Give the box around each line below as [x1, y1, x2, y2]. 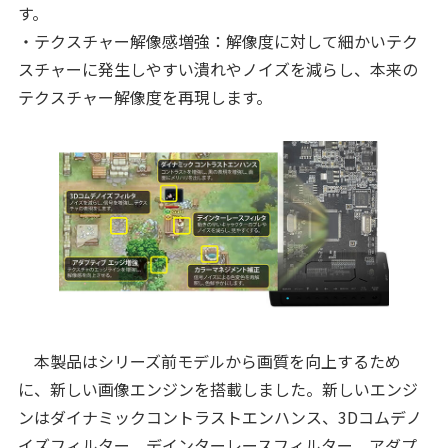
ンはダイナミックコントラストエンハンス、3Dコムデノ [17, 404, 422, 429]
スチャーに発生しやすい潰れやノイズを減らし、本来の [17, 56, 418, 81]
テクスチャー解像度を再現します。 [17, 84, 272, 109]
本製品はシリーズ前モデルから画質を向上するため [17, 348, 401, 373]
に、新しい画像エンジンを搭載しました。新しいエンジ [17, 376, 418, 401]
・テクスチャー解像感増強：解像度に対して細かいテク [17, 28, 418, 53]
